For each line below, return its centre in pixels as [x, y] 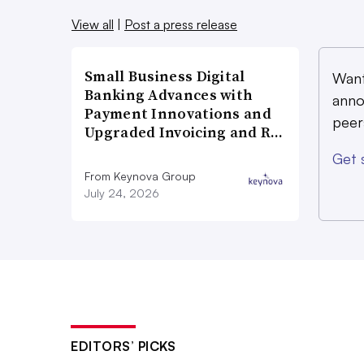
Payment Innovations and [178, 113]
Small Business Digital [165, 76]
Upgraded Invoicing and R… [184, 132]
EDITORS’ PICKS [123, 346]
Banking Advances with [169, 94]
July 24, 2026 [122, 193]
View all [93, 24]
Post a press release [181, 24]
